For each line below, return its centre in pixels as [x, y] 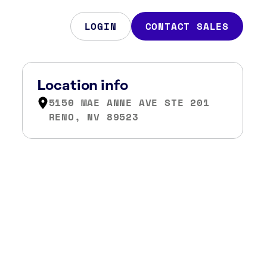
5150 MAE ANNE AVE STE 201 [129, 103]
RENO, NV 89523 [94, 117]
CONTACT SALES [187, 26]
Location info [82, 86]
